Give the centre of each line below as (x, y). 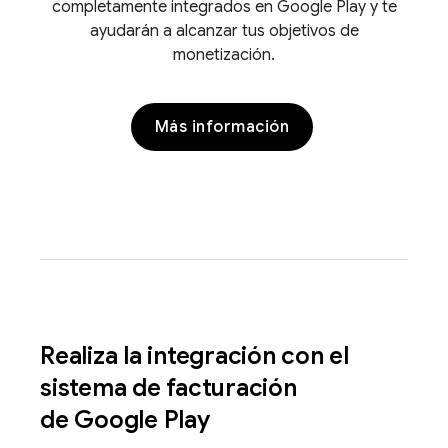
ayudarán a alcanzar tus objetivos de (224, 31)
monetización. (224, 55)
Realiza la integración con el (194, 356)
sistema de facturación (168, 388)
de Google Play (128, 420)
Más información (222, 127)
